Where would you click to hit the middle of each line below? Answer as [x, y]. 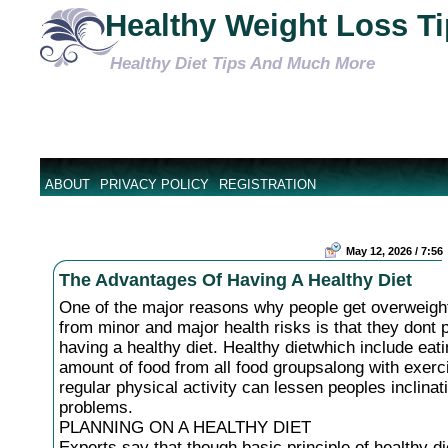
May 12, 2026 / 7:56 [394, 250]
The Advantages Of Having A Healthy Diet [235, 280]
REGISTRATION [267, 184]
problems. [96, 407]
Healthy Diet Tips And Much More [242, 63]
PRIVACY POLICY [154, 184]
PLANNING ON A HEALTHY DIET [185, 427]
